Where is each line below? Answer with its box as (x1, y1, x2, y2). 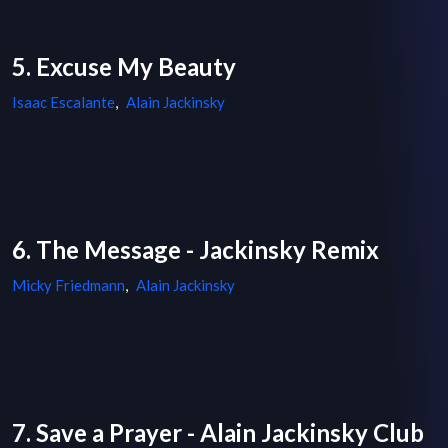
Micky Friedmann (12, 276, 125, 295)
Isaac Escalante (12, 93, 115, 112)
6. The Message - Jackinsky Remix (12, 235, 379, 265)
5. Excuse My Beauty (12, 52, 236, 82)
